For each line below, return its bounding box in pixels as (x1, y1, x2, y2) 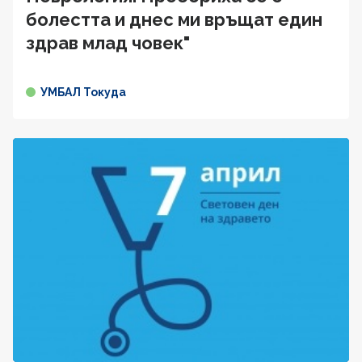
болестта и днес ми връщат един (26, 8, 322, 30)
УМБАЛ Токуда (40, 85, 126, 99)
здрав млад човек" (26, 32, 190, 53)
